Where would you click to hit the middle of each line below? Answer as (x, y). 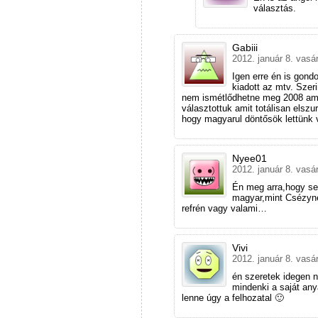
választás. (275, 8)
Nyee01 (250, 158)
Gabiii (245, 47)
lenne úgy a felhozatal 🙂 (233, 297)
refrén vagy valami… (224, 208)
